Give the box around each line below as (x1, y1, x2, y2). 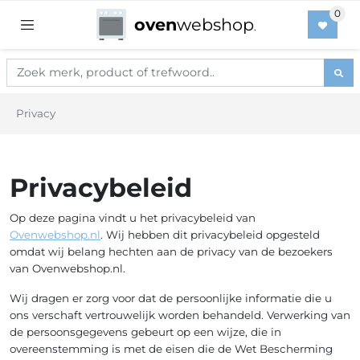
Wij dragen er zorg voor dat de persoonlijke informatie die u (10, 291, 332, 305)
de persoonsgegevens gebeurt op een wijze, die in (10, 325, 281, 338)
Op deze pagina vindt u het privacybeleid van (10, 211, 256, 224)
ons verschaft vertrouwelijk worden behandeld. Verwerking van (10, 308, 350, 321)
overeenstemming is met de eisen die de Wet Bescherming (10, 342, 333, 355)
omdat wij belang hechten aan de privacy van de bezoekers (10, 244, 333, 258)
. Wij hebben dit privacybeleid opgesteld (100, 227, 320, 241)
